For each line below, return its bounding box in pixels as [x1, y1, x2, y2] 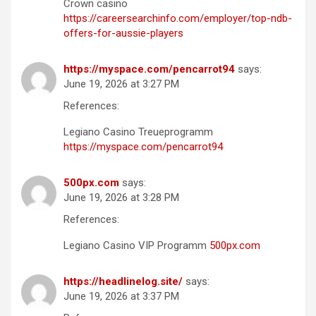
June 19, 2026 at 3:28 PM [63, 190, 179, 204]
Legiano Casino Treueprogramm [63, 125, 213, 138]
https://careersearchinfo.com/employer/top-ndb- [63, 11, 292, 25]
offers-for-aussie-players [63, 26, 183, 39]
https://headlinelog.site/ [63, 274, 183, 288]
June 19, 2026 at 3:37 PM [63, 289, 179, 303]
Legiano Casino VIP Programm [63, 238, 209, 252]
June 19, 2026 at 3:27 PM [63, 77, 179, 90]
